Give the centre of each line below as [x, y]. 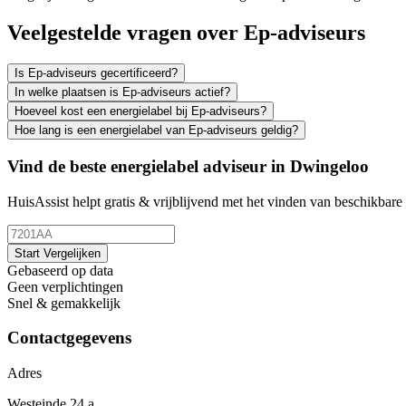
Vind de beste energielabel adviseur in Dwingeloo [188, 167]
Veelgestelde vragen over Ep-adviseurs [186, 33]
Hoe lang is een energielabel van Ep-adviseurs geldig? [156, 130]
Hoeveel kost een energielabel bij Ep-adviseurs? [140, 111]
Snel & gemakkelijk [64, 303]
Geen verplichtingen [65, 286]
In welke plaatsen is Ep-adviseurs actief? [122, 92]
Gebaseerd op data [60, 270]
